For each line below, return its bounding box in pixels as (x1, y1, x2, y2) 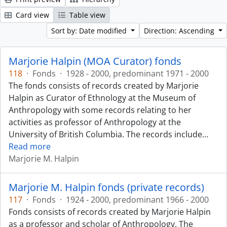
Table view (67, 10, 105, 20)
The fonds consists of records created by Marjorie (9, 80, 199, 91)
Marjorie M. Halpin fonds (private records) (9, 180, 204, 194)
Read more (9, 141, 51, 152)
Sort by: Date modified (51, 26, 129, 35)
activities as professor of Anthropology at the (9, 117, 181, 128)
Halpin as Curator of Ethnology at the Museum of (9, 92, 196, 103)
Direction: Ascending (144, 26, 217, 35)
